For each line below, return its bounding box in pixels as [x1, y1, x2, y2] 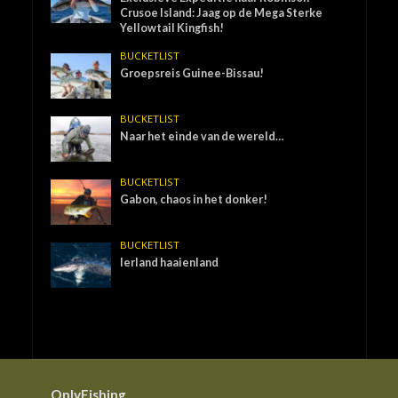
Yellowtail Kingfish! [120, 20, 225, 35]
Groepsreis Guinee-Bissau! [120, 66, 265, 80]
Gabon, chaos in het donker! [120, 192, 268, 206]
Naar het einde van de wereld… [120, 129, 285, 143]
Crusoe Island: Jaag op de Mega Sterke [120, 5, 323, 20]
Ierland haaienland [120, 255, 219, 269]
